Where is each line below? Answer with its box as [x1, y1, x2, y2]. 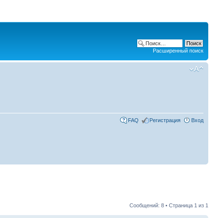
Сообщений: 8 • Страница [129, 202, 194, 209]
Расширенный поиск [153, 48, 203, 54]
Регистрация [149, 117, 181, 124]
